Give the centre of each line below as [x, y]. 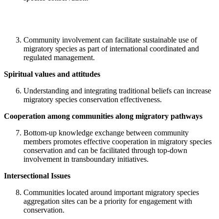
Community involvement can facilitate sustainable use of [110, 40]
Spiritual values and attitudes [52, 74]
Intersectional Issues [37, 176]
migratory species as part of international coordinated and [111, 49]
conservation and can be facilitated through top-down [105, 151]
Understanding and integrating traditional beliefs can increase [117, 91]
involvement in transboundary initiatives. [86, 159]
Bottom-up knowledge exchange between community [106, 133]
